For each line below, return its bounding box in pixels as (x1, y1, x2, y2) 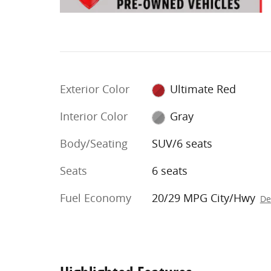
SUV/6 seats (151, 136, 212, 151)
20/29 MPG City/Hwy (151, 191, 255, 206)
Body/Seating (60, 136, 128, 151)
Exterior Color (60, 82, 129, 97)
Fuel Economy (60, 191, 131, 206)
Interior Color (60, 109, 128, 124)
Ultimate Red (170, 82, 237, 97)
